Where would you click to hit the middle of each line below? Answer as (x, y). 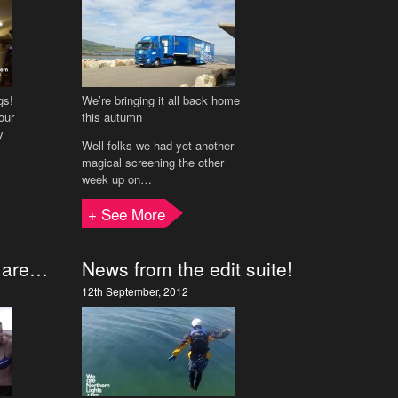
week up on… (117, 179)
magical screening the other (153, 162)
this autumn (112, 117)
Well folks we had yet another (158, 145)
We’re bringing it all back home (161, 100)
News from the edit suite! (187, 268)
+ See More (127, 214)
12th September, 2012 (135, 291)
